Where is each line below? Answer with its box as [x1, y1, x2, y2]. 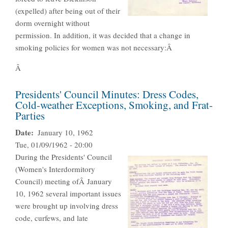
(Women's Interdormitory [15, 164, 95, 175]
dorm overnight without [15, 18, 90, 28]
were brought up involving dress [15, 201, 118, 211]
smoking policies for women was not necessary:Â [15, 42, 175, 53]
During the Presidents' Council [15, 152, 112, 162]
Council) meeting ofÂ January [15, 176, 112, 187]
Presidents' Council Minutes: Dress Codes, [15, 87, 198, 102]
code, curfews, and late [15, 213, 88, 223]
